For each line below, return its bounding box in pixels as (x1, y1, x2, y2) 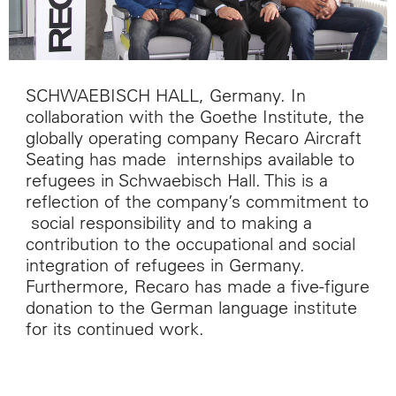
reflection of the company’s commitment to (25, 189, 369, 212)
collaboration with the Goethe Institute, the (25, 104, 364, 127)
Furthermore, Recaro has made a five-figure (25, 274, 369, 297)
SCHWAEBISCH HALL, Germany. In (25, 83, 306, 106)
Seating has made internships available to (25, 147, 354, 170)
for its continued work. (25, 316, 204, 339)
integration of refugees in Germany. (25, 253, 305, 276)
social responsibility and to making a (25, 210, 312, 233)
